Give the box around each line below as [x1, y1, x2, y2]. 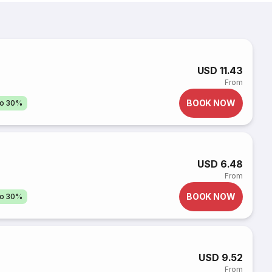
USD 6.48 [197, 158, 243, 170]
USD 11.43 [197, 64, 243, 76]
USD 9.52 [199, 251, 243, 263]
